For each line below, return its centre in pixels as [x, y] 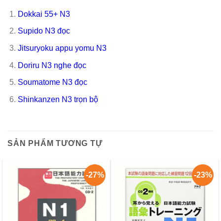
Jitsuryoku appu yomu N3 [62, 48]
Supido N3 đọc [44, 31]
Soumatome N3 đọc [52, 82]
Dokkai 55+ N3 [44, 14]
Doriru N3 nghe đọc [52, 65]
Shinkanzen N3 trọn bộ [58, 99]
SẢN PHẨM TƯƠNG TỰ [55, 143]
